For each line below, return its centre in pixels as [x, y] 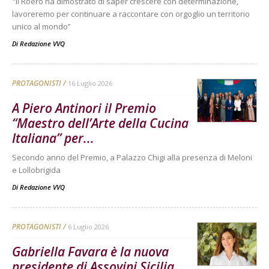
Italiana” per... [53, 138]
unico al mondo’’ [41, 27]
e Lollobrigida [36, 170]
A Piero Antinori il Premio [84, 108]
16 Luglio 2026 [90, 83]
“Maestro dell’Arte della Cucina [100, 123]
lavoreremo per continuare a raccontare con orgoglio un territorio [131, 14]
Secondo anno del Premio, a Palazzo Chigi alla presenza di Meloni [132, 158]
